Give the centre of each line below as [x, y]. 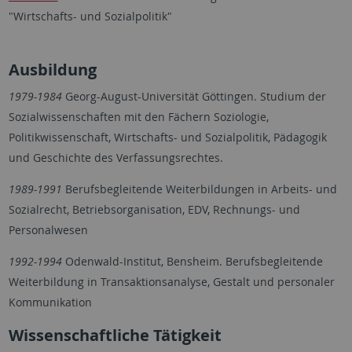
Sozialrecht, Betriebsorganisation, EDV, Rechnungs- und [154, 209]
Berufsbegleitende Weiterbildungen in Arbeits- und [199, 189]
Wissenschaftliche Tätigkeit [115, 335]
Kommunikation [50, 302]
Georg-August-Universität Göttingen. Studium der [194, 96]
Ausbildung [52, 69]
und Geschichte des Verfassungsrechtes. [115, 157]
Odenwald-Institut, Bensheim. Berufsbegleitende [192, 261]
